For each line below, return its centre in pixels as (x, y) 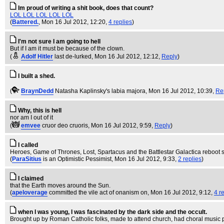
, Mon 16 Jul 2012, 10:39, (180, 91)
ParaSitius (27, 159)
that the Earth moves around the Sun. (60, 185)
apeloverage (30, 192)
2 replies (190, 159)
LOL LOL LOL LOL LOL (42, 15)
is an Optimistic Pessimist (77, 159)
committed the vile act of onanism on (98, 192)
